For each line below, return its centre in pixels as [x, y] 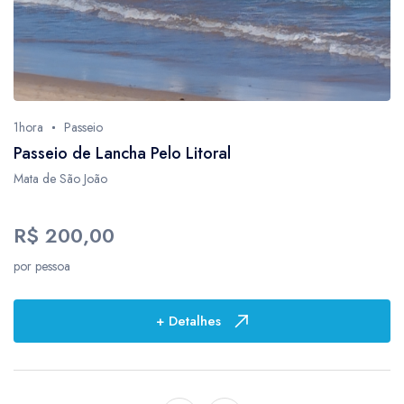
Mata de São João [60, 179]
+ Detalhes [188, 321]
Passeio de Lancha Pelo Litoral [122, 153]
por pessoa [42, 266]
